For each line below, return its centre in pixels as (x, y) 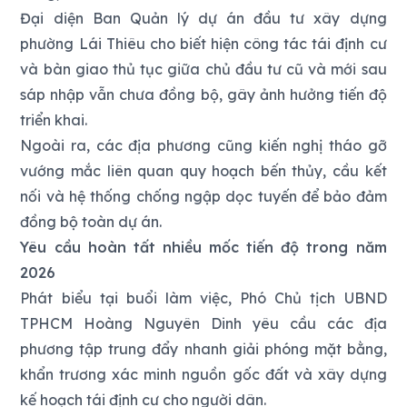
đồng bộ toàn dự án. (91, 222)
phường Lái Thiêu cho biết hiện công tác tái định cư (203, 44)
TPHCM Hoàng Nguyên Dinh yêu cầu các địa (203, 324)
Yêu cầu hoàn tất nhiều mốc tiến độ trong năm (203, 248)
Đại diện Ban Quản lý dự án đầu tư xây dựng (203, 19)
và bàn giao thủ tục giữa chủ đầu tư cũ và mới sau (203, 69)
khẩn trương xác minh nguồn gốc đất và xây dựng (203, 375)
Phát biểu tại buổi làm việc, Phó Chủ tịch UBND (203, 298)
